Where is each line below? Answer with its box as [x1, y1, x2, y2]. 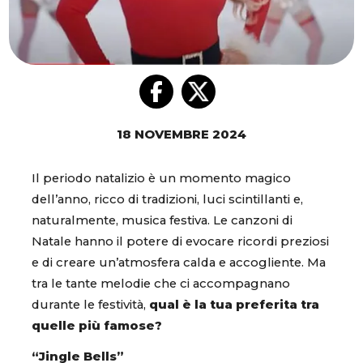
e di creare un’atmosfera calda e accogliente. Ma [32, 255, 326, 271]
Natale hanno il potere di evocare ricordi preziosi [32, 234, 329, 250]
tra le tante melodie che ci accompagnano [32, 276, 290, 292]
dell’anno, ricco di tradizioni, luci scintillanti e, [32, 192, 303, 207]
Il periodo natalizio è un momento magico [32, 171, 291, 186]
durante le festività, [32, 297, 149, 313]
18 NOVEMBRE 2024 [117, 127, 246, 143]
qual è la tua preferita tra [149, 297, 319, 313]
